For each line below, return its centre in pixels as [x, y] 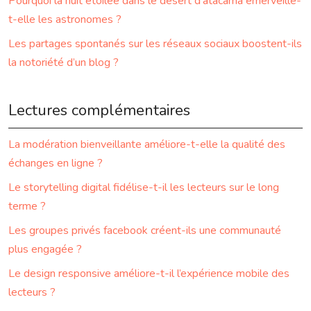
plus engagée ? [45, 249]
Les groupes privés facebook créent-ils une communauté [145, 230]
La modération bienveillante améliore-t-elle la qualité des [147, 144]
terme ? [27, 206]
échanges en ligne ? [56, 163]
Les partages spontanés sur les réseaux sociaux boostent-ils [155, 44]
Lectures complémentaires [99, 110]
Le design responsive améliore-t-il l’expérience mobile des [149, 274]
